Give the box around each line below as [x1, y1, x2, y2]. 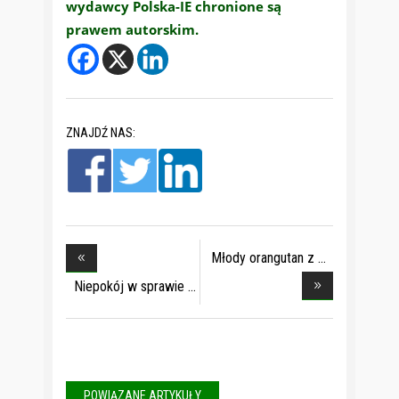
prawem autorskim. [66, 20, 199, 39]
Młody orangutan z [211, 248, 314, 266]
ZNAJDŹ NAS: [66, 125, 135, 140]
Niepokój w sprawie [74, 277, 184, 295]
